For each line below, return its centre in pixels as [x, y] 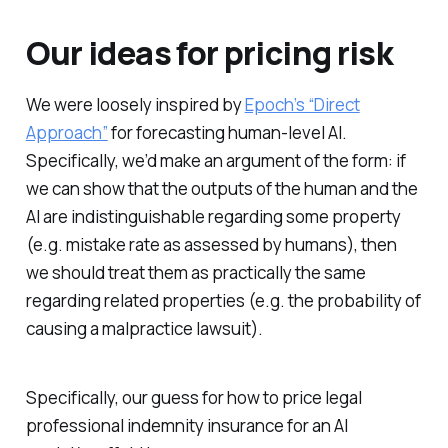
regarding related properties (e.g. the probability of [223, 300]
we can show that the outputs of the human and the [221, 188]
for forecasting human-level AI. [227, 132]
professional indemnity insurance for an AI [186, 425]
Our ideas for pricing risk [209, 52]
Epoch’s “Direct [302, 104]
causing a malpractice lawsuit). [144, 328]
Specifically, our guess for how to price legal [193, 397]
